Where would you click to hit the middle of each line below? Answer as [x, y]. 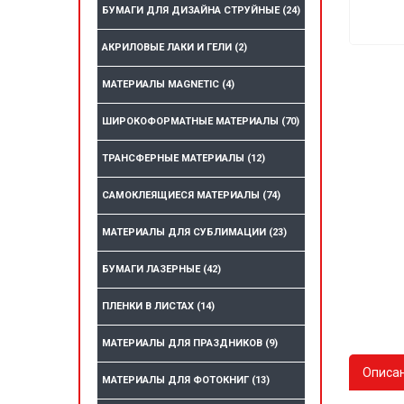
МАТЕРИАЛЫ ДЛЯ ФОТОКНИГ [177, 381]
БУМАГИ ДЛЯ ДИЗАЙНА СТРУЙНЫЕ [192, 11]
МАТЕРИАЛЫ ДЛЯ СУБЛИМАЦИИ [185, 233]
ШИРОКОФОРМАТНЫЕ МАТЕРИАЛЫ [192, 122]
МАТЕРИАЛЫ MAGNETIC [162, 85]
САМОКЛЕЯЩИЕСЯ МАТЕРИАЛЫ [182, 196]
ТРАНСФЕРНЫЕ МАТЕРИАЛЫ [174, 159]
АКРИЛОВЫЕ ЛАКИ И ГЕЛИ [168, 48]
